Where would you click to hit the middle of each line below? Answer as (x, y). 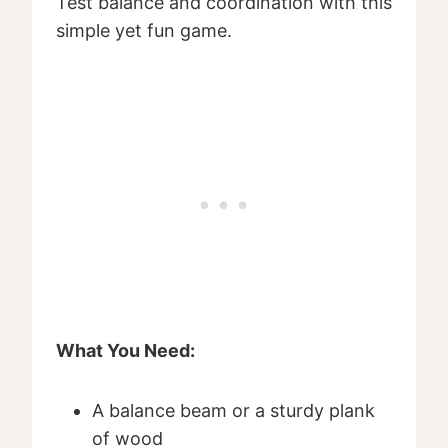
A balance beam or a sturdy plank (233, 411)
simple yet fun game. (144, 31)
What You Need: (125, 351)
